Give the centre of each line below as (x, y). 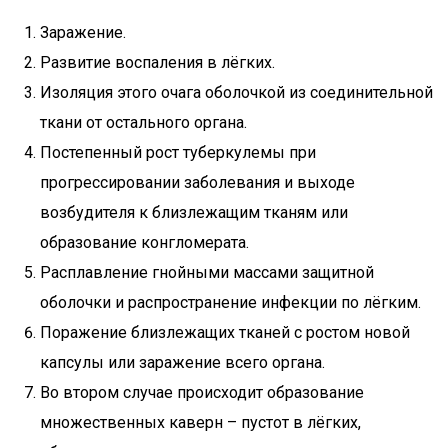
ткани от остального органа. (143, 122)
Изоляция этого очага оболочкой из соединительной (236, 92)
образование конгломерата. (144, 242)
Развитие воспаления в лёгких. (157, 62)
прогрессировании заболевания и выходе (197, 182)
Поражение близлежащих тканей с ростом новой (225, 332)
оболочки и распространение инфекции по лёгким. (230, 302)
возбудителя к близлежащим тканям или (194, 212)
